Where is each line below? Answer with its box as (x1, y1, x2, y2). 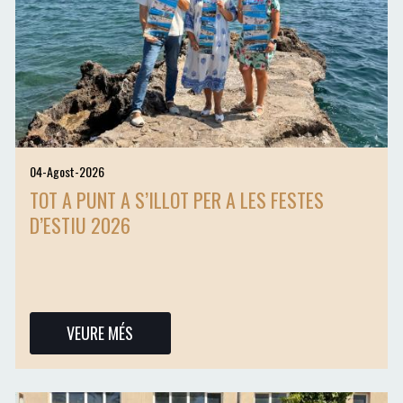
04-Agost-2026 (29, 161, 104, 181)
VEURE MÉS (67, 320, 134, 345)
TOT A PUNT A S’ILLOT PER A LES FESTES (29, 184, 324, 214)
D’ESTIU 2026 (29, 210, 130, 239)
